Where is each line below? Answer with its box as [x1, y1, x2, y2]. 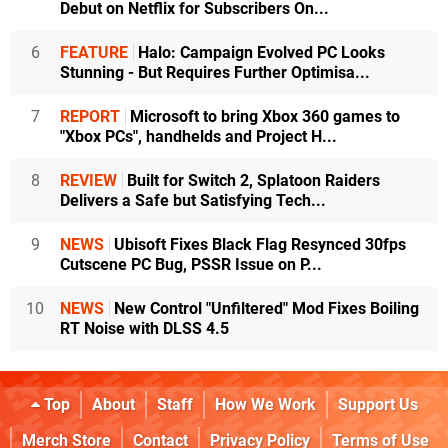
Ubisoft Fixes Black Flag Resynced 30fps [110, 235, 406, 255]
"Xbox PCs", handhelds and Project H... [60, 127, 337, 147]
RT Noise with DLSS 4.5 [60, 319, 229, 339]
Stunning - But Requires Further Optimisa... [60, 63, 370, 83]
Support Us [337, 395, 418, 415]
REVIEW [60, 171, 117, 191]
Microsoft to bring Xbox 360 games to [126, 107, 400, 127]
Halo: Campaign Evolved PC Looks [134, 43, 385, 63]
